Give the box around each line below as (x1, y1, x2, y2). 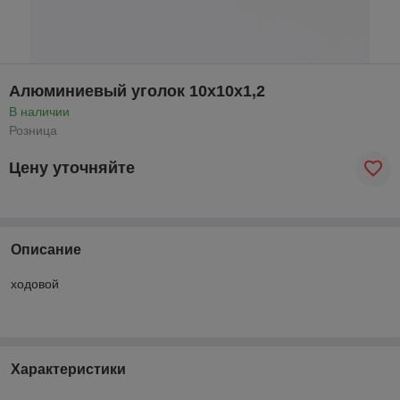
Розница (9, 122, 57, 137)
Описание (11, 241, 81, 257)
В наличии (9, 104, 70, 119)
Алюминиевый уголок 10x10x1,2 (9, 81, 265, 100)
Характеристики (11, 361, 126, 377)
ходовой (11, 276, 59, 291)
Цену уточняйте (9, 159, 135, 178)
